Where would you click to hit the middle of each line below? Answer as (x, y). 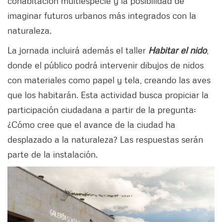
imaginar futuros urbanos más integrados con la (102, 15)
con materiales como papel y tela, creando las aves (109, 80)
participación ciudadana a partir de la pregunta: (102, 109)
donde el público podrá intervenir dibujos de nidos (106, 65)
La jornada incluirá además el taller (78, 50)
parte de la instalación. (53, 154)
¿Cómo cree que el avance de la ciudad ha (91, 124)
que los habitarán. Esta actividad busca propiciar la (108, 94)
